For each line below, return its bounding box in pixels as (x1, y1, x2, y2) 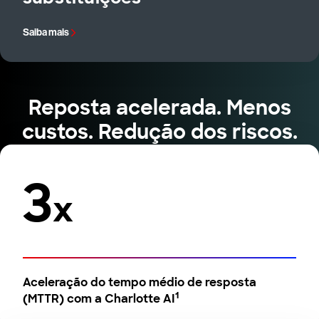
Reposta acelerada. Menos (28, 95, 291, 122)
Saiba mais (23, 26, 69, 39)
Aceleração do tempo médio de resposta (23, 275, 256, 291)
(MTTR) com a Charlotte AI (23, 291, 175, 307)
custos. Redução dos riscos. (21, 119, 298, 146)
